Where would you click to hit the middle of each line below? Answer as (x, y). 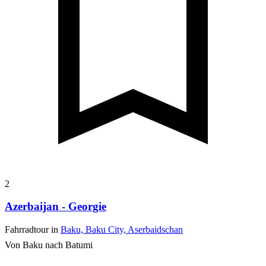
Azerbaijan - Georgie (56, 207)
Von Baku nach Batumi (49, 245)
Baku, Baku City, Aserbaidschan (122, 229)
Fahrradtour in (33, 229)
